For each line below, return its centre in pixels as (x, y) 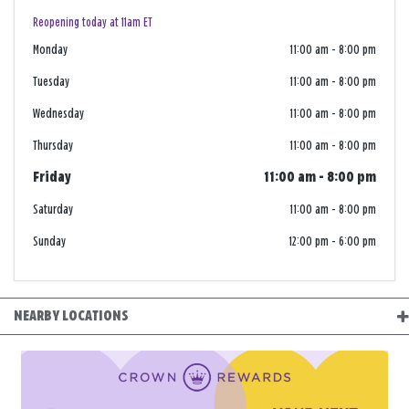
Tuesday (51, 82)
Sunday (49, 242)
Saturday (53, 210)
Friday (52, 178)
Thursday (53, 146)
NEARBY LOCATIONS (71, 316)
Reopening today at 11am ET (93, 23)
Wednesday (58, 114)
